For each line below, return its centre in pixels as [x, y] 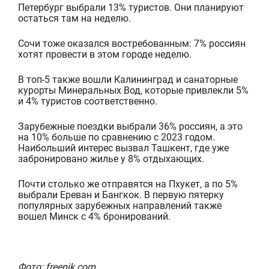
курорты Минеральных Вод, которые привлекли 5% [133, 90]
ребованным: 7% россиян [189, 43]
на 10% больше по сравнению [86, 137]
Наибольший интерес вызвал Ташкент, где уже [123, 148]
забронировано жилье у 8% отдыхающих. [111, 159]
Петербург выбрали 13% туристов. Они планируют [131, 7]
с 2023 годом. [184, 137]
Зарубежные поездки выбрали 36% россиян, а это [130, 126]
